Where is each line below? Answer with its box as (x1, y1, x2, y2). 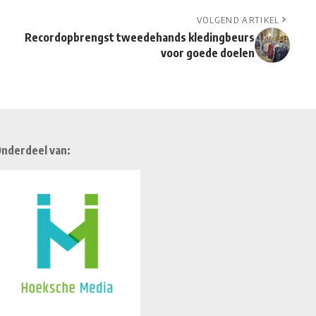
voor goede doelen (160, 46, 255, 61)
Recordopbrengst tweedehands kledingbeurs (24, 30, 255, 45)
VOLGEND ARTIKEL (196, 14, 280, 26)
